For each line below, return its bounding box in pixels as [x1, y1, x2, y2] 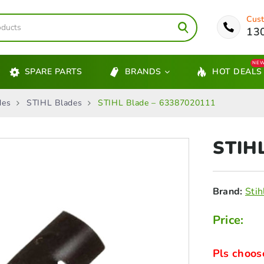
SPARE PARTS [24, 66, 82, 78]
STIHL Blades [26, 97, 82, 109]
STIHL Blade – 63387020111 [98, 97, 216, 109]
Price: [212, 212, 244, 229]
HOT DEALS [212, 66, 262, 78]
